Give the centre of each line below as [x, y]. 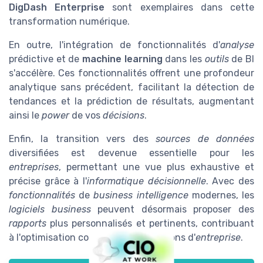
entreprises [34, 167]
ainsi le [25, 116]
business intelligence [141, 195]
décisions [124, 116]
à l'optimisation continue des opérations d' [102, 238]
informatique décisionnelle [146, 181]
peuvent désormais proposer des [173, 210]
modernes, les [221, 195]
